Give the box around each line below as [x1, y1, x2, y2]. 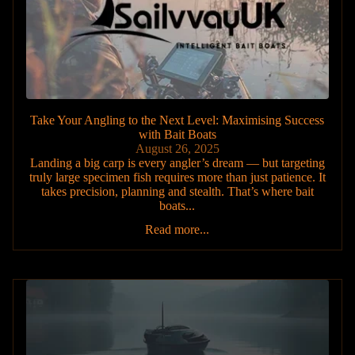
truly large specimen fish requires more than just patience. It [29, 170, 326, 185]
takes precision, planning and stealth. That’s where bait [40, 185, 314, 199]
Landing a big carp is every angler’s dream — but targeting [29, 156, 325, 170]
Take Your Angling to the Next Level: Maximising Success [30, 113, 325, 128]
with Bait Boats [138, 128, 216, 142]
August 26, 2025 [135, 142, 219, 156]
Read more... [145, 223, 210, 237]
